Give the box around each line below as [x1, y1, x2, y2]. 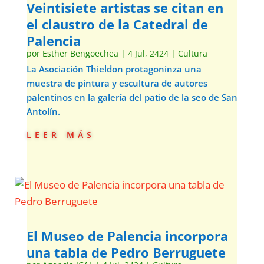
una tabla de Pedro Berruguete [26, 243, 226, 261]
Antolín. [26, 105, 60, 117]
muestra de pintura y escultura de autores [26, 77, 207, 89]
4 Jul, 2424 [127, 48, 169, 59]
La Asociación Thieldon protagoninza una [26, 63, 202, 75]
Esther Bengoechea [42, 48, 118, 59]
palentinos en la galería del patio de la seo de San [26, 91, 237, 103]
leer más [26, 126, 95, 141]
